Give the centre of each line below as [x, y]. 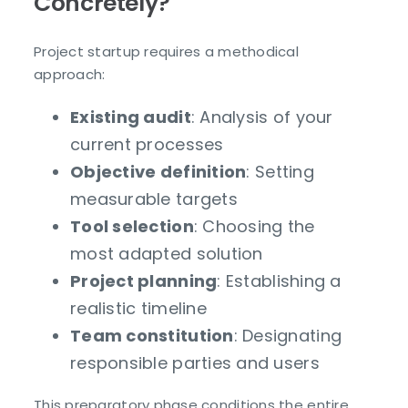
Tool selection [132, 227]
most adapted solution [167, 254]
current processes [147, 145]
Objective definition [158, 172]
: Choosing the [254, 227]
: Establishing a [279, 281]
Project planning [144, 281]
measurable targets [154, 199]
